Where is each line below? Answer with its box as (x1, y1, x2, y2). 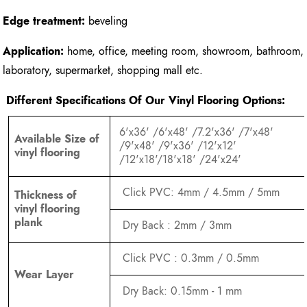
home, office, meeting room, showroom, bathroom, (67, 43, 304, 60)
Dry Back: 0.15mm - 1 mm (119, 283, 242, 299)
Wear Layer (14, 267, 74, 283)
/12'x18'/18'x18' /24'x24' (119, 151, 241, 168)
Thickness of (14, 187, 77, 204)
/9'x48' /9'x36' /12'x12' (119, 138, 236, 154)
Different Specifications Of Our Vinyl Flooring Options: (3, 93, 286, 109)
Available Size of (14, 131, 99, 147)
